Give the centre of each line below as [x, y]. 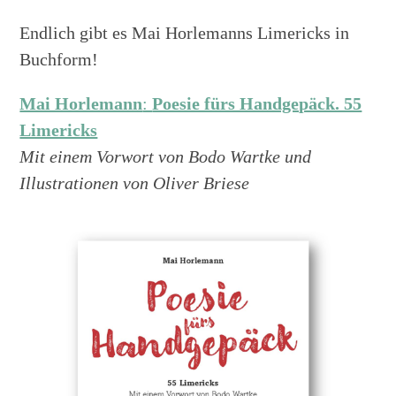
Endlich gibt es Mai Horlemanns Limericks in [185, 32]
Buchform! [59, 59]
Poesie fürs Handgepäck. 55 [257, 103]
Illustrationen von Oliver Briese [135, 183]
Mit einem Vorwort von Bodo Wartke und [166, 156]
